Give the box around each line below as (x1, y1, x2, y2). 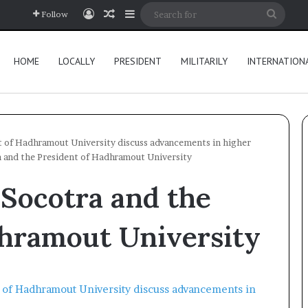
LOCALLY (58, 55, 95, 67)
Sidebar (134, 7, 174, 21)
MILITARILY (181, 55, 228, 67)
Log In (93, 7, 127, 21)
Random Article (114, 7, 197, 21)
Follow (41, 9, 68, 19)
